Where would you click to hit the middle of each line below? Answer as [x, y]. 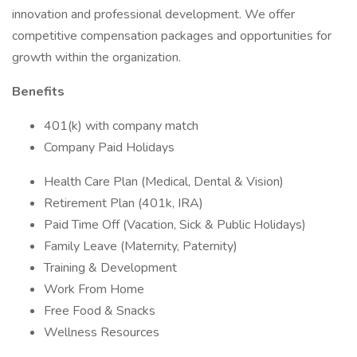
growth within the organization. [96, 57]
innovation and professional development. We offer [153, 14]
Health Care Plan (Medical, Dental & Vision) [164, 182]
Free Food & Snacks [100, 311]
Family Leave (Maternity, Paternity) [141, 246]
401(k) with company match [121, 126]
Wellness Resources [102, 332]
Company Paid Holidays [109, 147]
